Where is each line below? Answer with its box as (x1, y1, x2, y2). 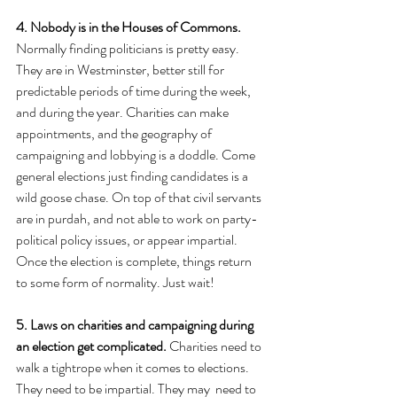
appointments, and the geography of (16, 123, 214, 144)
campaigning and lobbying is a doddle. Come (16, 144, 258, 165)
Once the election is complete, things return (16, 251, 254, 271)
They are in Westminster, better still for (16, 59, 227, 80)
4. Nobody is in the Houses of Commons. (16, 17, 241, 37)
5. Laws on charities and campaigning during (16, 315, 256, 335)
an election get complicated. (16, 336, 167, 356)
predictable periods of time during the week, (16, 81, 253, 101)
